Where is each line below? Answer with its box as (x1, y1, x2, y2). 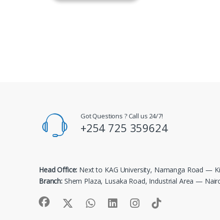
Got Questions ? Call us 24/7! (80, 111, 163, 121)
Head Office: (39, 165, 78, 175)
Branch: (39, 176, 63, 186)
